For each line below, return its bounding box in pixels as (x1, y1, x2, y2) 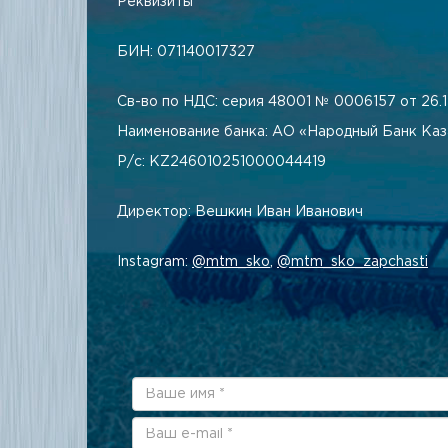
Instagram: (117, 256, 192, 268)
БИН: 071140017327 (117, 46, 255, 58)
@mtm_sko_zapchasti (277, 256, 428, 268)
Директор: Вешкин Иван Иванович (117, 206, 363, 218)
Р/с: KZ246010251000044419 (117, 156, 326, 168)
